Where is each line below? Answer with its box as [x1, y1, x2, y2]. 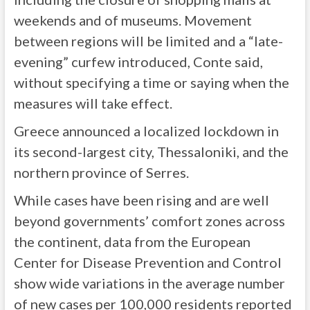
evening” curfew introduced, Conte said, [13, 53, 263, 70]
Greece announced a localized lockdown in [13, 122, 279, 139]
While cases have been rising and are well [13, 192, 269, 208]
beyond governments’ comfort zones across [13, 212, 285, 229]
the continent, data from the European [13, 233, 250, 250]
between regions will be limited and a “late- [13, 33, 283, 49]
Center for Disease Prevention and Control [13, 254, 282, 271]
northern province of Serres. [13, 164, 189, 181]
